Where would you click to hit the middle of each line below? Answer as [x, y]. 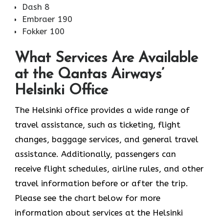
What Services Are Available [106, 58]
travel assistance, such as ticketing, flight [98, 124]
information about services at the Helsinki [99, 212]
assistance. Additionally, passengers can [95, 154]
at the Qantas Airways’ [89, 74]
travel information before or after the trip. [101, 183]
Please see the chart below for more [88, 198]
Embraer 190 [47, 19]
